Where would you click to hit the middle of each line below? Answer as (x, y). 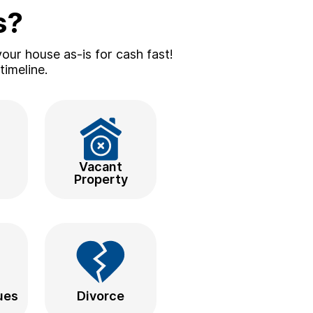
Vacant (101, 167)
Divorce (101, 296)
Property (101, 180)
